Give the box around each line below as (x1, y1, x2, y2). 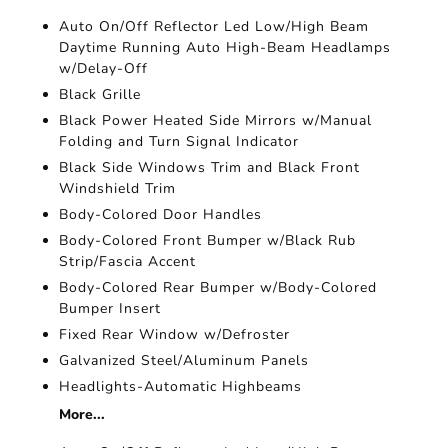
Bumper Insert (59, 299, 162, 318)
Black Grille (59, 85, 142, 104)
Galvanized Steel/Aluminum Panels (59, 351, 310, 370)
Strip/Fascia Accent (59, 252, 197, 271)
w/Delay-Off (59, 59, 149, 78)
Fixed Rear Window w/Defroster (59, 325, 291, 344)
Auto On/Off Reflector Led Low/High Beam (59, 17, 370, 36)
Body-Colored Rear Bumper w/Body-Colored (59, 278, 378, 297)
